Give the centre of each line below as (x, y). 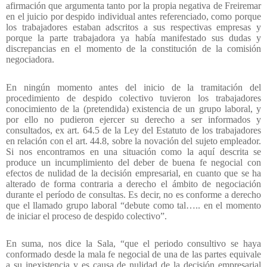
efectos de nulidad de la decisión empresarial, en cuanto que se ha (133, 173)
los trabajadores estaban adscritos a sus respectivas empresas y (133, 27)
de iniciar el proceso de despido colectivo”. (86, 216)
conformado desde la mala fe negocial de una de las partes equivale (133, 254)
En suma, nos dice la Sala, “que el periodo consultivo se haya (133, 244)
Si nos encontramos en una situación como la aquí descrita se (133, 151)
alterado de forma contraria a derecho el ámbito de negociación (133, 184)
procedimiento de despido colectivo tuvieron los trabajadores (133, 98)
